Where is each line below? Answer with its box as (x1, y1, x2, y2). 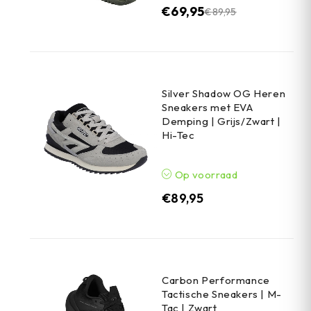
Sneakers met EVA (162, 101, 253, 115)
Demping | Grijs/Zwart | (162, 115, 281, 128)
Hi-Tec (162, 128, 195, 142)
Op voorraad (172, 168, 238, 182)
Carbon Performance (162, 274, 270, 287)
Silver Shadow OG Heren (162, 87, 286, 101)
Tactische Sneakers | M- (162, 287, 282, 301)
